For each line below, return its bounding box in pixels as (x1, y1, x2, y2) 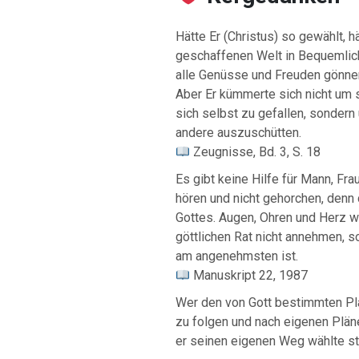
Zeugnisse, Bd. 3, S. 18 (190, 144, 321, 160)
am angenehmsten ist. (175, 248, 298, 264)
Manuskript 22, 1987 (190, 268, 309, 284)
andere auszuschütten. (175, 125, 301, 141)
